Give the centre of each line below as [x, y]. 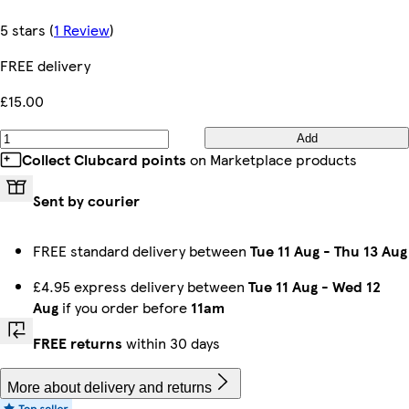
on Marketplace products [272, 159]
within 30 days [171, 343]
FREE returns [78, 343]
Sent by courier [86, 200]
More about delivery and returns [110, 388]
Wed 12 [357, 286]
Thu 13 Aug [371, 251]
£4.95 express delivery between [141, 286]
